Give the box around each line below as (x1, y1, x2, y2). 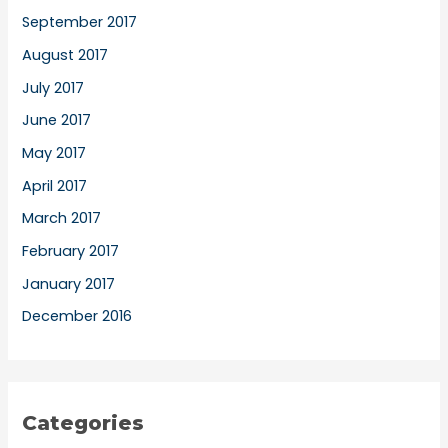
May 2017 (22, 142, 87, 163)
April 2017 (22, 175, 88, 196)
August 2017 (22, 45, 109, 66)
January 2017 (22, 273, 116, 294)
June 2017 (22, 110, 92, 131)
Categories (22, 411, 145, 436)
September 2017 (22, 12, 138, 33)
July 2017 (22, 77, 85, 98)
